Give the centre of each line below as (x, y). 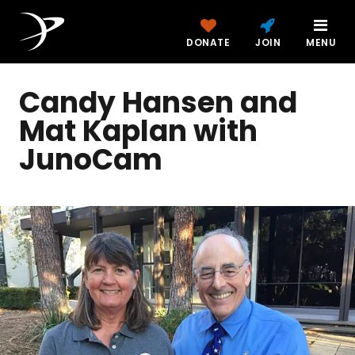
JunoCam (91, 160)
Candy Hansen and (158, 103)
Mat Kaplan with (138, 131)
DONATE (208, 42)
